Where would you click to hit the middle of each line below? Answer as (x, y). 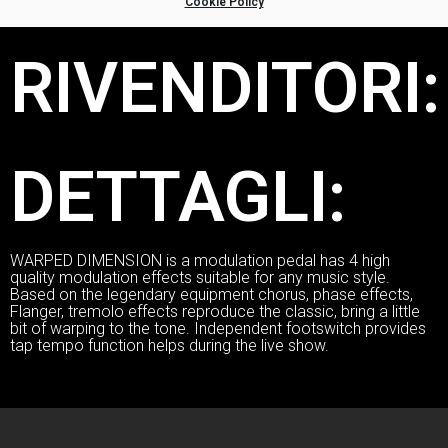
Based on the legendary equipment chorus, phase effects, (211, 294)
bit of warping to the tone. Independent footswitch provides (218, 328)
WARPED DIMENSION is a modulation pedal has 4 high (200, 260)
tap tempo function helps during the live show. (169, 345)
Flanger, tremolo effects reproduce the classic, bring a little (215, 311)
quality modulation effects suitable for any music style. (200, 277)
